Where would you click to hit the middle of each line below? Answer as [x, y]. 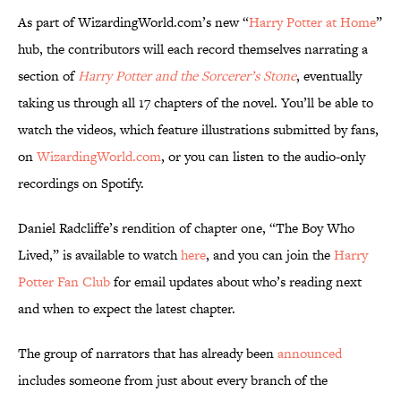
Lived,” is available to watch [99, 255]
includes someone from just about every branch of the [173, 380]
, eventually [329, 76]
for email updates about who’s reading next [236, 282]
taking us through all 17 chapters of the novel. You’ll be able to [196, 103]
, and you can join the [270, 255]
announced [310, 354]
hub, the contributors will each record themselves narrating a [193, 49]
